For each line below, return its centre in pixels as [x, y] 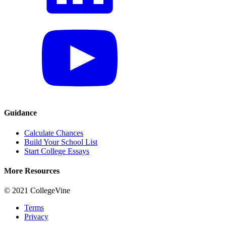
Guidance [20, 113]
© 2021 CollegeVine [37, 191]
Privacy [36, 217]
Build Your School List [61, 142]
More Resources [32, 171]
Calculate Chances [54, 133]
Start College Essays [57, 151]
